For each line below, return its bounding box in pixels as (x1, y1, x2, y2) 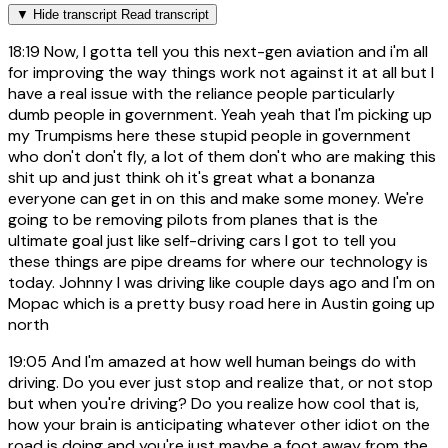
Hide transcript (33, 7, 117, 23)
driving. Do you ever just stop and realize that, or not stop (8, 372, 433, 394)
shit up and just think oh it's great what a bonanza (8, 167, 375, 189)
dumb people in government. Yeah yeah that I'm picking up (8, 104, 432, 126)
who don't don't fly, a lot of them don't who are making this (8, 146, 436, 168)
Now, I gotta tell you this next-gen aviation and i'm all (40, 41, 428, 63)
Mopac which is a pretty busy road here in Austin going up (8, 293, 435, 315)
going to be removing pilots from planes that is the (8, 209, 378, 231)
